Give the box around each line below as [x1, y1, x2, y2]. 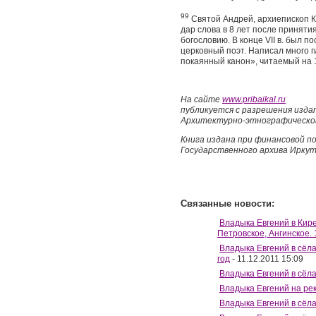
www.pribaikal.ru [222, 95, 286, 104]
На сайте [181, 95, 222, 104]
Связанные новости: [181, 198, 274, 209]
